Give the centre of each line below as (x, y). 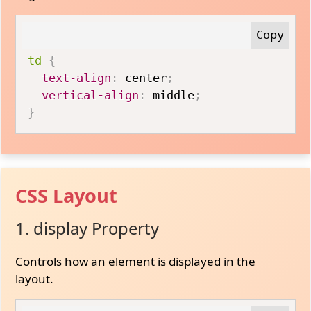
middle (170, 95)
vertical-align (91, 95)
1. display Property (87, 228)
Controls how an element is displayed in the (136, 261)
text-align (77, 78)
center (143, 78)
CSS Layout (67, 195)
